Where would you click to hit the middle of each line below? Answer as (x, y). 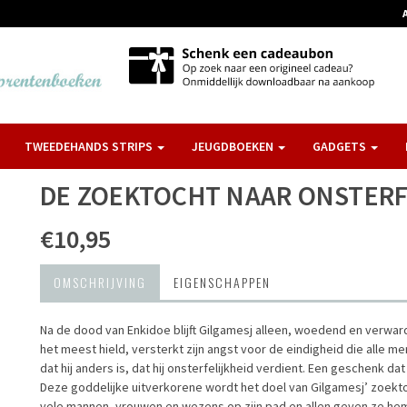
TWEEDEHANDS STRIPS (90, 146)
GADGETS (341, 146)
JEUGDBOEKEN (234, 146)
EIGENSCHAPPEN (222, 282)
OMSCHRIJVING (100, 282)
